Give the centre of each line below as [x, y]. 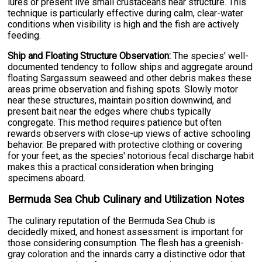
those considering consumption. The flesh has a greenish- [126, 243]
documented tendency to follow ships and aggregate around [130, 67]
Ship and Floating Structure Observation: [89, 56]
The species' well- [210, 56]
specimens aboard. [47, 178]
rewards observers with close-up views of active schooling [129, 133]
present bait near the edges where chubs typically [110, 111]
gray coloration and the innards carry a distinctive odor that [127, 254]
